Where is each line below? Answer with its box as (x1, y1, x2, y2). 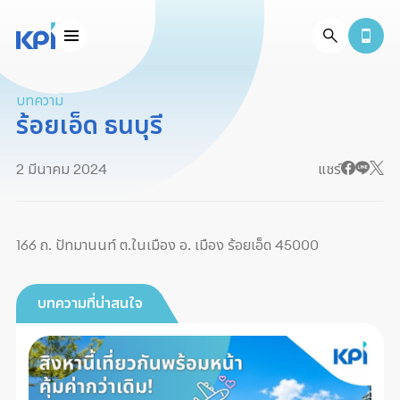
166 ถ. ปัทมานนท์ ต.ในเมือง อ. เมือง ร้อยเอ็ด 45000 (16, 236, 319, 254)
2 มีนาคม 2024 (16, 160, 107, 178)
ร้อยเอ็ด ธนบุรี (16, 109, 162, 141)
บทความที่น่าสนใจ (37, 294, 143, 312)
